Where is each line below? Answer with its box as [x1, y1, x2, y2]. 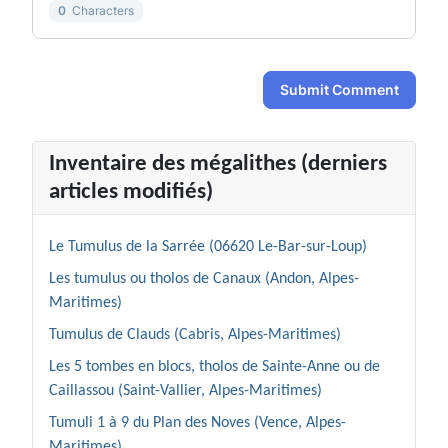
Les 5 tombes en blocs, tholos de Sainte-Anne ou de [49, 359, 380, 376]
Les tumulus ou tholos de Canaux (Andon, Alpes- [49, 271, 359, 288]
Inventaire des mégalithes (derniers [49, 152, 387, 177]
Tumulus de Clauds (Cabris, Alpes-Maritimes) [49, 327, 341, 344]
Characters [66, 3, 134, 19]
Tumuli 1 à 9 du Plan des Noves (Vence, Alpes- [49, 415, 346, 432]
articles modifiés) [49, 180, 213, 205]
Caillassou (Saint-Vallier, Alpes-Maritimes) [49, 383, 322, 400]
